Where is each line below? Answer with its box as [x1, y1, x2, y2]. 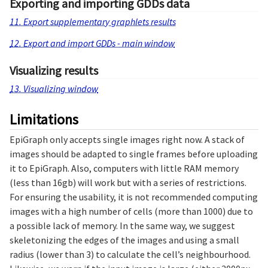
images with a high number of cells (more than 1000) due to [10, 205, 253, 218]
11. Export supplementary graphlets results [10, 15, 176, 28]
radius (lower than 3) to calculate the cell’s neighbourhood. [10, 248, 251, 261]
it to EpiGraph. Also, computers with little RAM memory [10, 162, 239, 175]
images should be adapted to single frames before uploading [10, 148, 258, 160]
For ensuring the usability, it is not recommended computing [10, 191, 258, 203]
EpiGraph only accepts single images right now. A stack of [10, 133, 245, 146]
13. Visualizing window [10, 82, 98, 95]
